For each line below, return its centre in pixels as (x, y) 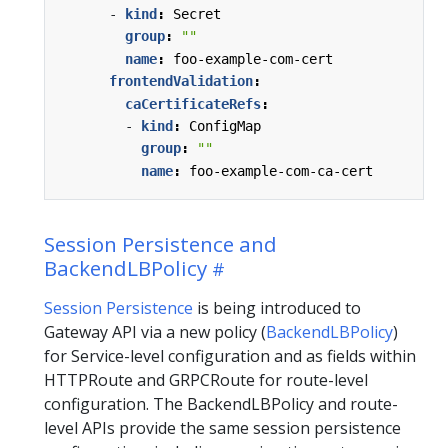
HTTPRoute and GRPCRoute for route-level (206, 380)
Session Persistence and (160, 244)
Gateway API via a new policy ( (155, 332)
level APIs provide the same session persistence (222, 428)
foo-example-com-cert (253, 58)
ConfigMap (225, 126)
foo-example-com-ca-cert (281, 170)
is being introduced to (277, 308)
